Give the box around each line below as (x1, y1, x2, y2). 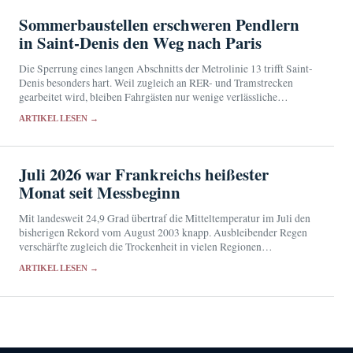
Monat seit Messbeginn (19, 180, 180, 204)
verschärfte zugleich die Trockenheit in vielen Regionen (19, 239, 262, 254)
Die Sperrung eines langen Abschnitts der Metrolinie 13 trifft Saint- (19, 61, 313, 76)
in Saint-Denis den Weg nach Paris (19, 30, 262, 54)
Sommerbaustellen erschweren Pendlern (19, 12, 299, 36)
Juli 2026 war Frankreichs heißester (19, 162, 269, 186)
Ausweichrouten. (19, 103, 93, 118)
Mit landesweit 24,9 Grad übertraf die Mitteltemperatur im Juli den (19, 210, 310, 225)
